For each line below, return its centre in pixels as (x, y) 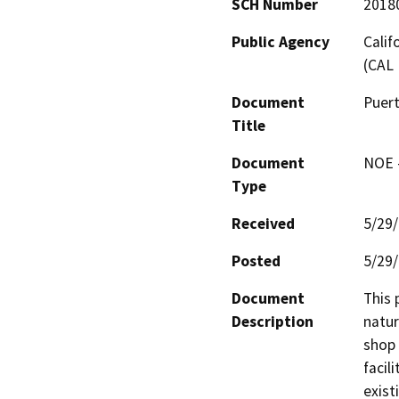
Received (263, 223)
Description (273, 321)
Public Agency (281, 41)
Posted (256, 261)
